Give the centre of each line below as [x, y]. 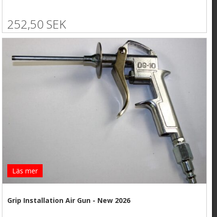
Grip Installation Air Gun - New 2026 [69, 200]
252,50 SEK [37, 24]
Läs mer [25, 171]
